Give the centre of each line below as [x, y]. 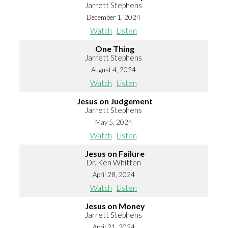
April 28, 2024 [113, 175]
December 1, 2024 [113, 18]
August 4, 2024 [113, 70]
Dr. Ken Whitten [113, 163]
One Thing [115, 49]
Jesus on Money [115, 206]
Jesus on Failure [115, 154]
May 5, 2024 [113, 122]
